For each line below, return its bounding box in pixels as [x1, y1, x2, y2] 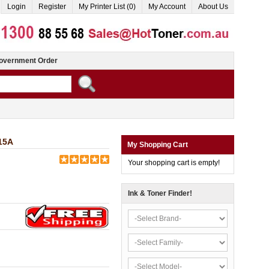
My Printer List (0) [79, 2, 136, 11]
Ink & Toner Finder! [128, 189, 192, 198]
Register [38, 2, 66, 11]
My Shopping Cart [127, 141, 188, 150]
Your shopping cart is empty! [128, 159, 220, 168]
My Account [148, 2, 186, 11]
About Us [198, 2, 228, 11]
